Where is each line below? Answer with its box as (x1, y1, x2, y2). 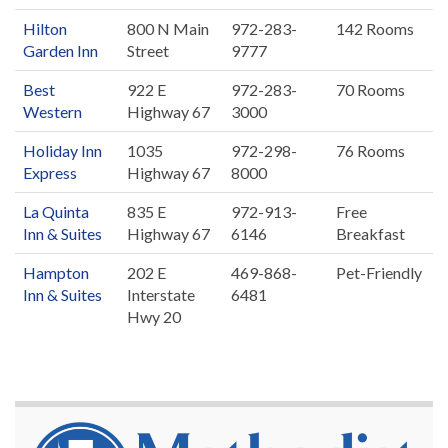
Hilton (23, 19, 67, 39)
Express (23, 163, 77, 183)
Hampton (23, 263, 89, 283)
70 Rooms (336, 80, 405, 100)
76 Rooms (336, 141, 405, 161)
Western (23, 102, 82, 122)
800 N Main (127, 19, 209, 39)
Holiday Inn (23, 141, 102, 161)
